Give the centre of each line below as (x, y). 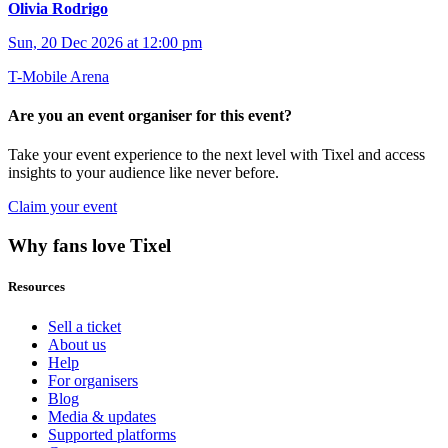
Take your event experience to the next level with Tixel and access (216, 155)
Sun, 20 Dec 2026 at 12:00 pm (105, 42)
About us (77, 344)
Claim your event (62, 207)
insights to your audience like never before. (143, 173)
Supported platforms (112, 434)
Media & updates (102, 416)
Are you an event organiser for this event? (150, 116)
